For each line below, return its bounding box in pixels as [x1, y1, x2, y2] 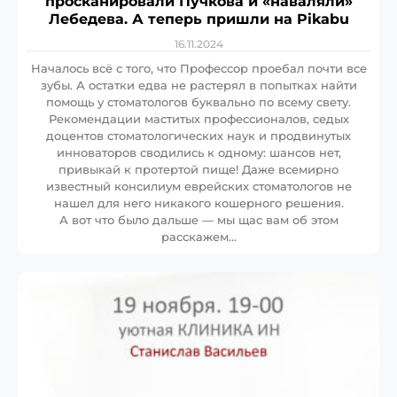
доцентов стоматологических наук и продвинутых [46, 128, 351, 144]
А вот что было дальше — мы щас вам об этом [58, 213, 339, 228]
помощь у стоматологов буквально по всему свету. [46, 95, 351, 110]
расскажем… [160, 230, 237, 245]
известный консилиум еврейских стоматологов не [45, 179, 352, 194]
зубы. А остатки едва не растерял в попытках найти [40, 78, 357, 93]
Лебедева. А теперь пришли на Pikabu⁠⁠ [48, 11, 349, 28]
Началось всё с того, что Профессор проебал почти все [30, 61, 367, 76]
